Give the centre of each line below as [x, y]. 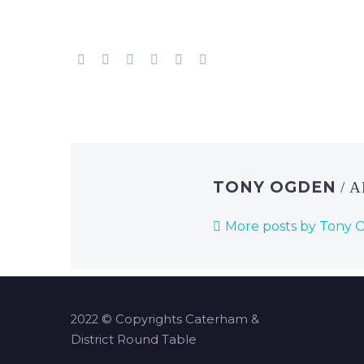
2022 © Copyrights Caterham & [165, 319]
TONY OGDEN [277, 187]
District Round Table [134, 339]
